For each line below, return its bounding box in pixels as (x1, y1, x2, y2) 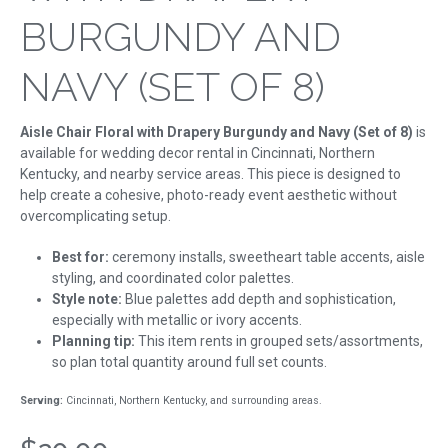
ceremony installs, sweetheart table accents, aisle (109, 249, 425, 266)
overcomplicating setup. (20, 208, 171, 225)
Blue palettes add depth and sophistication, (122, 291, 396, 308)
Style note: (52, 291, 122, 308)
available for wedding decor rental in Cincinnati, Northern (20, 145, 375, 162)
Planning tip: (52, 333, 135, 350)
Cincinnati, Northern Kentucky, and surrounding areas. (63, 394, 322, 408)
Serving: (20, 394, 63, 408)
